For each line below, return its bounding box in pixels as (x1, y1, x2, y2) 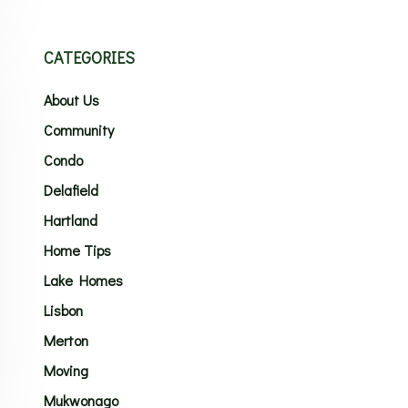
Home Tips (43, 240, 111, 260)
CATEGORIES (43, 46, 135, 68)
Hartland (43, 210, 97, 229)
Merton (43, 331, 88, 350)
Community (43, 120, 114, 139)
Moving (43, 361, 88, 380)
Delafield (43, 180, 98, 199)
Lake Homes (43, 270, 123, 290)
